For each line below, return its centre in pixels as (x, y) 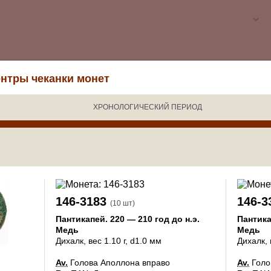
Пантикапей (80, 219)
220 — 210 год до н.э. (155, 219)
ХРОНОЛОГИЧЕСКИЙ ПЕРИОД (148, 107)
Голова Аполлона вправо (119, 263)
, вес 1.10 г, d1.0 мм (122, 241)
